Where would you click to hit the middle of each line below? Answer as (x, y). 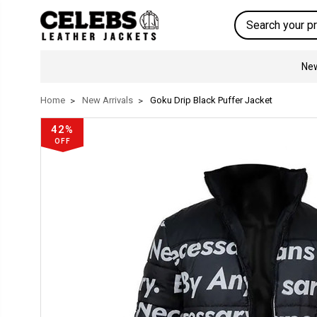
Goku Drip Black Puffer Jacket (211, 100)
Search (250, 18)
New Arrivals (108, 100)
